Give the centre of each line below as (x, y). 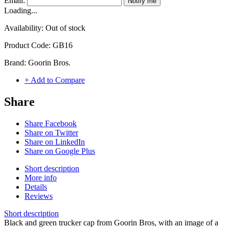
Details (36, 187)
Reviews (39, 196)
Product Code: (28, 45)
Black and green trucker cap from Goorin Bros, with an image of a (111, 223)
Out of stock (65, 28)
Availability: (25, 28)
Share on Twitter (51, 133)
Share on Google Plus (60, 151)
